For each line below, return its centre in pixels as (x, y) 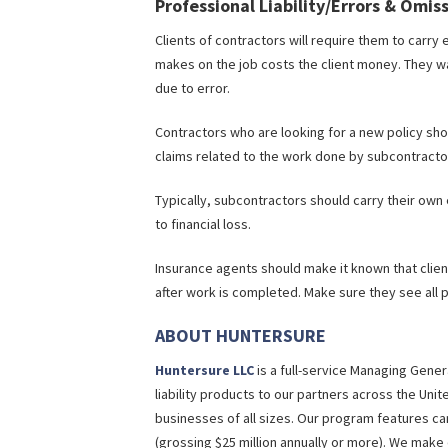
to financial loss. (203, 224)
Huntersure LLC (204, 370)
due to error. (192, 88)
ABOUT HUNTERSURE (240, 336)
